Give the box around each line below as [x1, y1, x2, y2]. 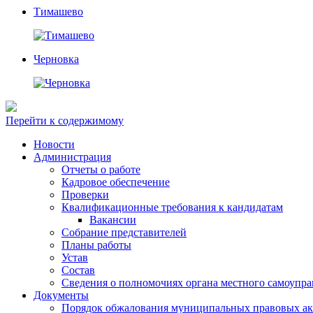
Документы [34, 289, 89, 301]
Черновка [34, 53, 79, 65]
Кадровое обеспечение [61, 176, 170, 188]
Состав [61, 264, 95, 276]
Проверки [61, 189, 109, 201]
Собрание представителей [61, 226, 187, 238]
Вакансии [89, 214, 136, 226]
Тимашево [34, 6, 83, 17]
